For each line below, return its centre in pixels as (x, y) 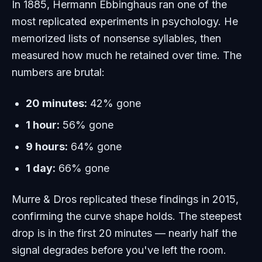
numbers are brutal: (58, 73)
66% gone (82, 168)
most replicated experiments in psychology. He (125, 22)
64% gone (95, 147)
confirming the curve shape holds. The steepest (127, 216)
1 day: (41, 168)
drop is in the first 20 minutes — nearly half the (124, 233)
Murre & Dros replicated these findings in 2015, (125, 199)
